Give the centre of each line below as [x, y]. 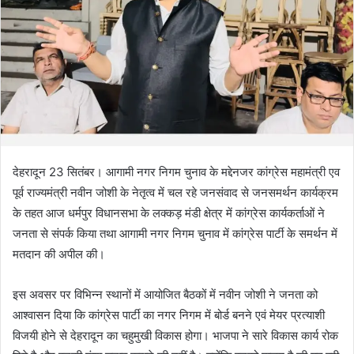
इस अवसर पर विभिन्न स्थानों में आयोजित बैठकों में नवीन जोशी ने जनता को [165, 294]
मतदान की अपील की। [59, 254]
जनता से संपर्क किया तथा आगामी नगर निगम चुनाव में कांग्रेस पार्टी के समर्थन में [175, 233]
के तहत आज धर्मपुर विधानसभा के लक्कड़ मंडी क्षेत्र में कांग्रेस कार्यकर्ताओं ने [169, 213]
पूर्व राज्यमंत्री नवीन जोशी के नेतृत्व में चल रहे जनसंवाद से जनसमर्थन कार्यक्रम [175, 192]
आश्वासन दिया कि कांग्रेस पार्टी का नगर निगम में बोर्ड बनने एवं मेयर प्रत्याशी [169, 314]
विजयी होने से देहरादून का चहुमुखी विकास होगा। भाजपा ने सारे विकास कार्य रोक [175, 335]
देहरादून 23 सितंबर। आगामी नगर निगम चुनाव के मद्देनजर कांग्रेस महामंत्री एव [176, 171]
